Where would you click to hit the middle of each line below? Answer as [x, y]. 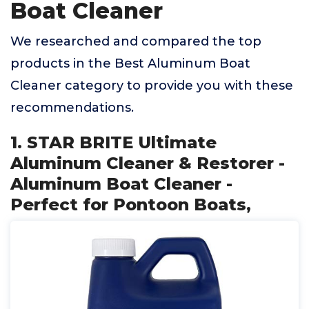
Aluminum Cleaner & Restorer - [148, 163]
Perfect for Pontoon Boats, [131, 205]
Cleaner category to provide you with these [152, 86]
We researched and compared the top [136, 41]
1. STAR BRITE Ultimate [113, 142]
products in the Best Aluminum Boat [130, 63]
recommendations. [72, 108]
